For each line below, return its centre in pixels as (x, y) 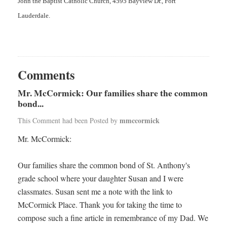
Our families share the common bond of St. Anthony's (104, 165)
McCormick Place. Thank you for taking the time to (100, 204)
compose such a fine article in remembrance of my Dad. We (113, 218)
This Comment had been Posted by (69, 120)
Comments (46, 75)
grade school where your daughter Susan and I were (101, 178)
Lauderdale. (34, 15)
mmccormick (140, 120)
